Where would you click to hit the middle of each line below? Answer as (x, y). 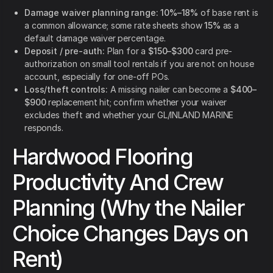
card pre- (213, 51)
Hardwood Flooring (102, 157)
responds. (44, 128)
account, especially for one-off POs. (97, 77)
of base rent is (228, 13)
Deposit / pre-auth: (65, 51)
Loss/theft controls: (66, 90)
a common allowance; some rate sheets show (115, 26)
